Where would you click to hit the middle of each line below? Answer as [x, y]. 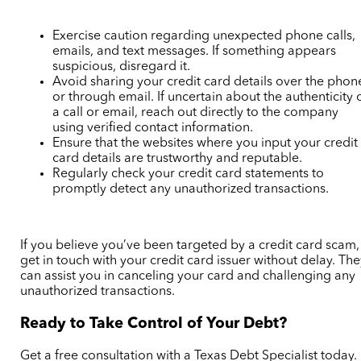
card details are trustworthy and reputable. [178, 159]
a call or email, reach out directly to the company [196, 113]
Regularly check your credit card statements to [189, 174]
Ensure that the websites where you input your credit [205, 144]
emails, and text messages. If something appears [195, 52]
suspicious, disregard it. [122, 67]
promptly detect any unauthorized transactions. [191, 190]
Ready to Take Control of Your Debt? [154, 324]
